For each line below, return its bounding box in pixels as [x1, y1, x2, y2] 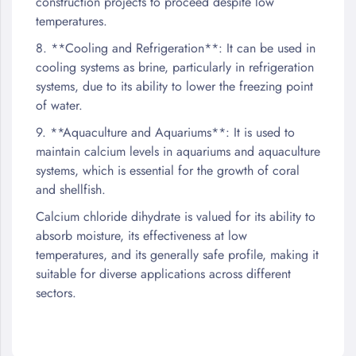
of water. [36, 95, 87, 114]
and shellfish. [36, 180, 106, 199]
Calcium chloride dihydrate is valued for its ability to [36, 207, 315, 226]
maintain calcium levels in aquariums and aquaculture [36, 141, 320, 161]
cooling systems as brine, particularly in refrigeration [36, 57, 314, 76]
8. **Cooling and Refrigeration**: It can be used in [36, 38, 315, 57]
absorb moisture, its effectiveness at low [36, 226, 247, 245]
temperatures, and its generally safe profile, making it [36, 245, 319, 264]
